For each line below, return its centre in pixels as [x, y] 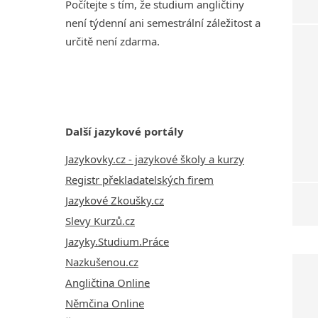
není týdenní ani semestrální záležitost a [163, 23]
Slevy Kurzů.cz [100, 220]
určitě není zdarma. [113, 41]
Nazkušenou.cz [102, 262]
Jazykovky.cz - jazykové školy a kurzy [155, 159]
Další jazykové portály [125, 131]
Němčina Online [105, 303]
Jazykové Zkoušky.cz [115, 200]
